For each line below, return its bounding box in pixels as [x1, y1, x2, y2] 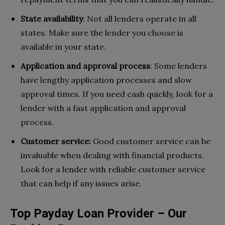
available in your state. [21, 41, 106, 52]
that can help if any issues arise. [21, 178, 142, 188]
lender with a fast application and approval [21, 102, 186, 113]
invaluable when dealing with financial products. [21, 150, 204, 160]
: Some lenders [150, 60, 207, 71]
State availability [21, 13, 83, 24]
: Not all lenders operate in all [83, 13, 196, 24]
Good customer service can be [91, 136, 210, 146]
